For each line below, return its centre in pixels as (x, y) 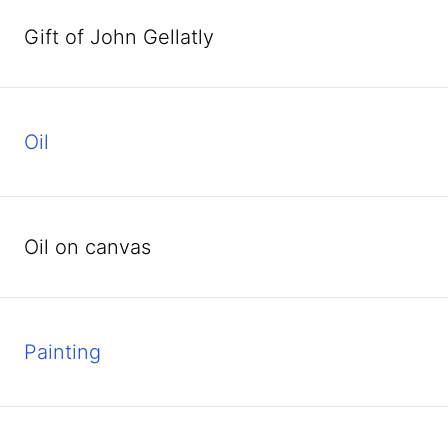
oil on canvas (95, 247)
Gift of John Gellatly (119, 37)
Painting (62, 352)
